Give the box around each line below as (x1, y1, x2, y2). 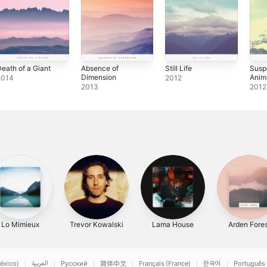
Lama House (152, 219, 194, 229)
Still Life (165, 63, 193, 73)
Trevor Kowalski (70, 219, 123, 229)
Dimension (80, 72, 116, 82)
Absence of (80, 63, 119, 73)
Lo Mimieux (1, 219, 39, 229)
